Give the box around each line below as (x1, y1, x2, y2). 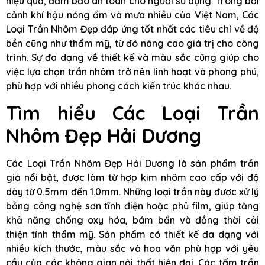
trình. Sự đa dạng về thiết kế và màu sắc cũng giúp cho (6, 51, 259, 64)
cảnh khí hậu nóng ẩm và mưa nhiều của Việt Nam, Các (6, 9, 259, 21)
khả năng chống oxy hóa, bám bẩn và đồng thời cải (6, 214, 259, 226)
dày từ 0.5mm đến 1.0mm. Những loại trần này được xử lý (6, 185, 259, 198)
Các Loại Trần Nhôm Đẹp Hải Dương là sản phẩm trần (6, 157, 259, 169)
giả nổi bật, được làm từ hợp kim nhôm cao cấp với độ (6, 171, 259, 183)
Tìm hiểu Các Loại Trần (6, 101, 259, 125)
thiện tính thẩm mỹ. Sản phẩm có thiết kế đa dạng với (6, 228, 259, 240)
